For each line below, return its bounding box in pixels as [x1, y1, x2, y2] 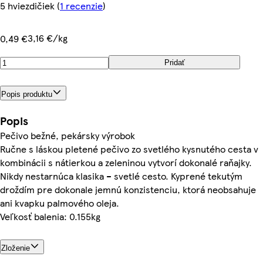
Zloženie [1, 243, 30, 252]
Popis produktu [1, 89, 52, 99]
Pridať [164, 58, 185, 67]
